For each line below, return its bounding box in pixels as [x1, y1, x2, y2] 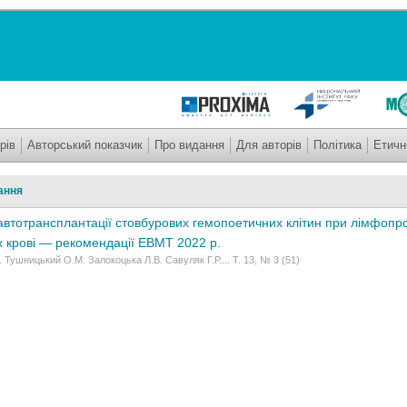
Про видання [154, 137, 224, 152]
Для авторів [236, 137, 302, 152]
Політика [313, 137, 362, 152]
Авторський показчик [27, 137, 143, 152]
